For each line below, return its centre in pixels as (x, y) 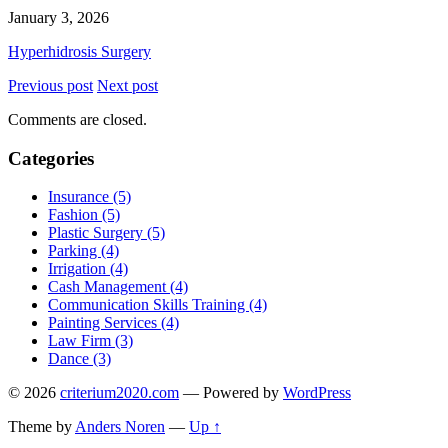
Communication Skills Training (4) (157, 305)
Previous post (50, 85)
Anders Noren (120, 427)
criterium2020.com (119, 393)
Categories (51, 158)
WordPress (317, 393)
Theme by (41, 427)
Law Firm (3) (90, 341)
